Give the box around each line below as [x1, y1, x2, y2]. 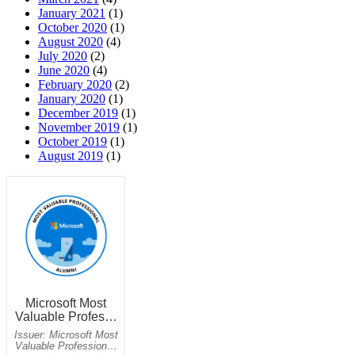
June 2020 [38, 63, 90, 78]
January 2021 [38, 6, 105, 21]
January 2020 [38, 92, 105, 106]
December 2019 [38, 106, 118, 120]
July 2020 [38, 49, 87, 63]
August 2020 [38, 35, 103, 49]
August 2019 [38, 149, 103, 163]
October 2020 [38, 21, 107, 35]
